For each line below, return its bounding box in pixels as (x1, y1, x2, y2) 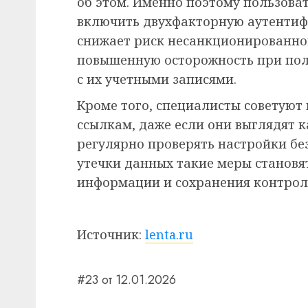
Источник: (77, 226, 145, 243)
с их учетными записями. (77, 71, 236, 88)
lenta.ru (145, 226, 193, 243)
